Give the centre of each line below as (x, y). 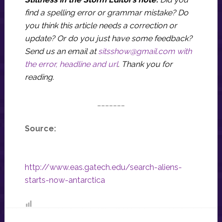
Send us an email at (61, 51)
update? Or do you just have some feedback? (108, 38)
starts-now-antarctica (65, 180)
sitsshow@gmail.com (136, 51)
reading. (39, 77)
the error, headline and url (71, 64)
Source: (40, 129)
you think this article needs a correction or (101, 26)
